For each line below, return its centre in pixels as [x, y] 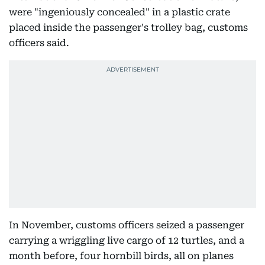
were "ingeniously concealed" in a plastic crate [119, 12]
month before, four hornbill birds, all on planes [121, 256]
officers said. [39, 43]
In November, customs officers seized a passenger [127, 225]
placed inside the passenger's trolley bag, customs [128, 28]
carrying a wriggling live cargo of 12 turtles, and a [127, 240]
